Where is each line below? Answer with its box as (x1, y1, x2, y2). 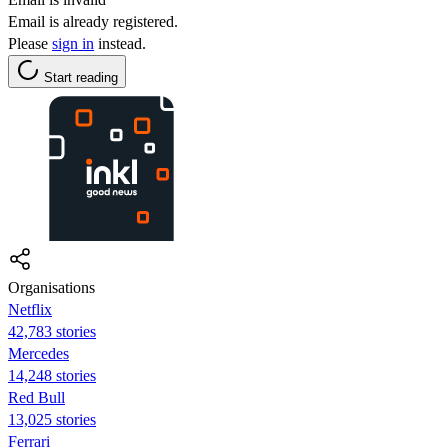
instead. (94, 34, 146, 52)
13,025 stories (8, 410, 96, 428)
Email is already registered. (8, 12, 178, 30)
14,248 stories (8, 366, 96, 384)
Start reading (44, 69, 118, 85)
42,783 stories (8, 322, 96, 340)
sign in (52, 34, 94, 52)
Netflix (8, 300, 52, 318)
